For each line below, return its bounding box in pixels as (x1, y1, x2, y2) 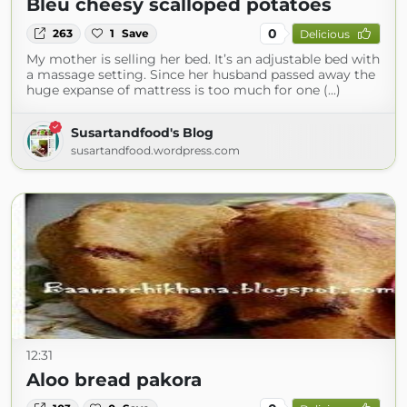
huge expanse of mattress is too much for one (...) (26, 82, 341, 98)
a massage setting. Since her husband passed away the (26, 66, 375, 83)
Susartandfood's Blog (71, 124, 213, 141)
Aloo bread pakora (26, 369, 202, 391)
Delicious (299, 26, 350, 41)
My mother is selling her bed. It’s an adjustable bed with (26, 51, 380, 67)
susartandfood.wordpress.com (71, 144, 240, 157)
